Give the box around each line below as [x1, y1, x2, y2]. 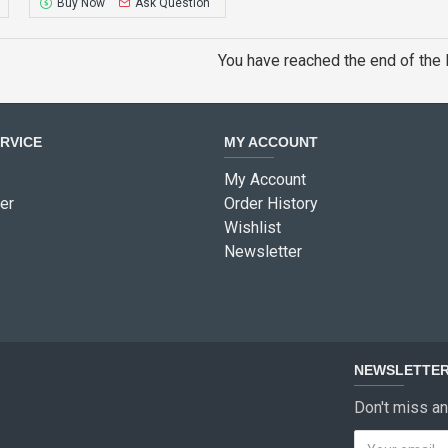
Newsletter [224, 242, 302, 261]
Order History [224, 194, 318, 213]
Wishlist [224, 218, 281, 237]
